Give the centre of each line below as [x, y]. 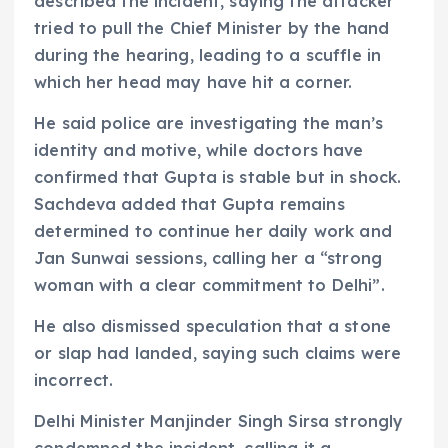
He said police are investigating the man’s [208, 122]
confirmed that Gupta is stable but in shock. [218, 176]
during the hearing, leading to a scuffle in [208, 54]
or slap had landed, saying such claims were [218, 352]
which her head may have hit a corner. [193, 81]
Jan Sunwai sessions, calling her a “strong [208, 257]
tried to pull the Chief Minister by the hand [212, 27]
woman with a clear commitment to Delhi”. [209, 284]
